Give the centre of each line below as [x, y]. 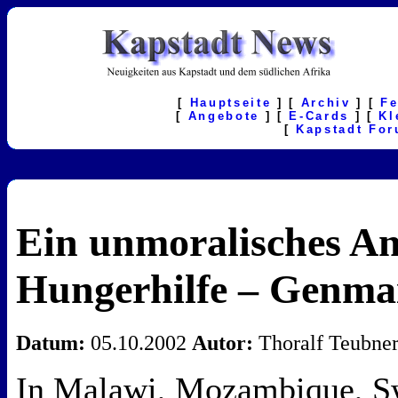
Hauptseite [231, 103]
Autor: [223, 343]
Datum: [51, 343]
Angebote [223, 116]
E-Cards [319, 116]
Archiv [326, 103]
